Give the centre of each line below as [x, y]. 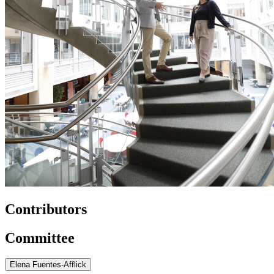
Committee [40, 238]
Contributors [46, 209]
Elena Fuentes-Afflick [48, 265]
